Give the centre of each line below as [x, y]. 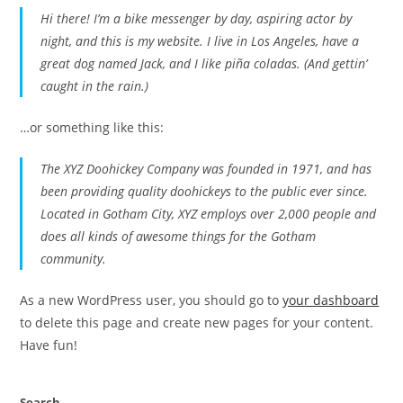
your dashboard [331, 300]
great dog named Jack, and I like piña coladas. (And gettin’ [204, 63]
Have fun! [49, 345]
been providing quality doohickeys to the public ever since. [205, 191]
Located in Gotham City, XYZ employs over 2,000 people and [209, 214]
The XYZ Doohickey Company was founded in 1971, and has [206, 169]
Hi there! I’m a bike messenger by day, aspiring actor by [197, 18]
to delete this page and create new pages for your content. [197, 322]
